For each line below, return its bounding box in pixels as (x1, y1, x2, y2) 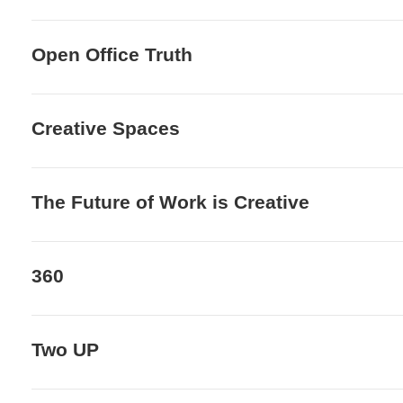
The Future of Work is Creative (31, 192, 309, 212)
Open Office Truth (31, 44, 193, 65)
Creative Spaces (31, 118, 180, 139)
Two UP (31, 339, 99, 360)
